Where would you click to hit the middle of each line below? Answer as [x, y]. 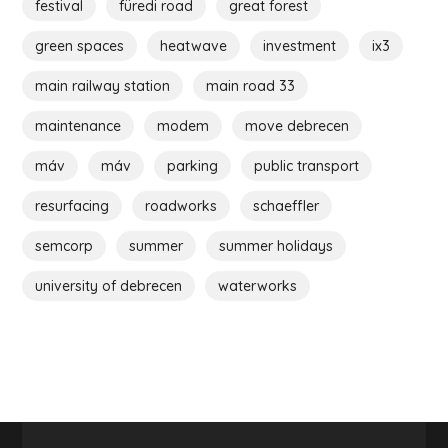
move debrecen [297, 125]
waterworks [258, 285]
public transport [307, 165]
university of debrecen [109, 285]
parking [193, 165]
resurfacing [72, 205]
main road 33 [251, 85]
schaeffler [286, 205]
